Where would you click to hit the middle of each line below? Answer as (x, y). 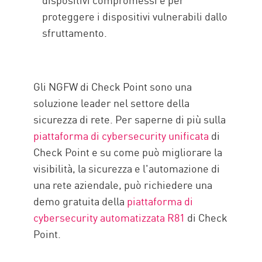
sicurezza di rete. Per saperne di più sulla (130, 119)
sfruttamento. (75, 32)
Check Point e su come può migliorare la (128, 152)
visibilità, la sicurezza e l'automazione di (127, 168)
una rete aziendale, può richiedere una (123, 185)
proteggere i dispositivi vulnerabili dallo (135, 16)
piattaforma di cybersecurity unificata (121, 135)
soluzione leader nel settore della (112, 103)
